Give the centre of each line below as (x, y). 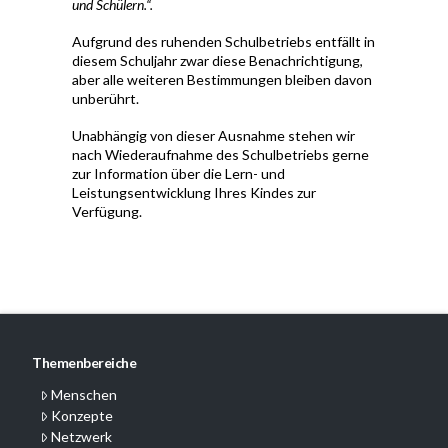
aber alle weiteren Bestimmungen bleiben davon (221, 80)
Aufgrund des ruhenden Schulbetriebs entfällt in (223, 42)
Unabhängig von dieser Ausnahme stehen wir (213, 136)
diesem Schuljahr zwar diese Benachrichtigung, (217, 61)
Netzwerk (82, 437)
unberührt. (105, 99)
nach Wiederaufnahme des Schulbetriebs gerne (220, 155)
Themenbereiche (84, 363)
